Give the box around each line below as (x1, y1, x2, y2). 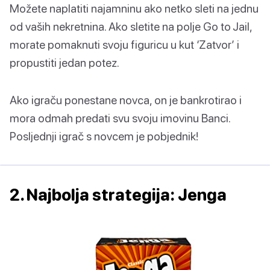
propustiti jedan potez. (10, 55, 119, 69)
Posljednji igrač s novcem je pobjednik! (10, 128, 198, 143)
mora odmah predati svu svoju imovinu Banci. (10, 110, 230, 125)
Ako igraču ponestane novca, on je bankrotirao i (10, 92, 242, 107)
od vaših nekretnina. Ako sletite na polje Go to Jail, (10, 19, 252, 33)
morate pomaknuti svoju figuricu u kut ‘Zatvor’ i (10, 37, 239, 51)
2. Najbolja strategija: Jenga (10, 184, 227, 204)
